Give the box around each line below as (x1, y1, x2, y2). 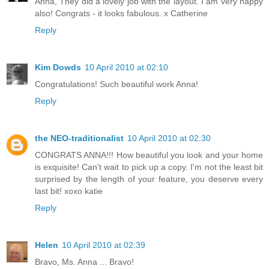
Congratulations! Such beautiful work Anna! (35, 79, 198, 89)
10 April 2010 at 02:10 (85, 62, 168, 72)
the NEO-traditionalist (35, 133, 124, 143)
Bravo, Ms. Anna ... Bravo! (35, 256, 134, 267)
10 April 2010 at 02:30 (127, 133, 211, 143)
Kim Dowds (35, 62, 81, 72)
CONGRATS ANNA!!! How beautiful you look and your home (35, 150, 263, 160)
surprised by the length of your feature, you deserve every (35, 174, 263, 184)
